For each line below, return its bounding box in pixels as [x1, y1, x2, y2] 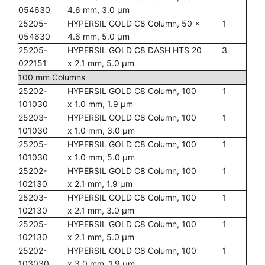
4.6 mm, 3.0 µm [67, 5, 130, 15]
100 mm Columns [18, 72, 85, 82]
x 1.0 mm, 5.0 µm [67, 152, 135, 162]
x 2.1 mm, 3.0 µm [67, 205, 134, 215]
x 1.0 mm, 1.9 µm [67, 99, 133, 109]
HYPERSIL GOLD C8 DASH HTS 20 [67, 45, 202, 55]
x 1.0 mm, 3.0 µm [67, 125, 135, 135]
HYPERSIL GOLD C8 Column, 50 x [67, 18, 200, 28]
